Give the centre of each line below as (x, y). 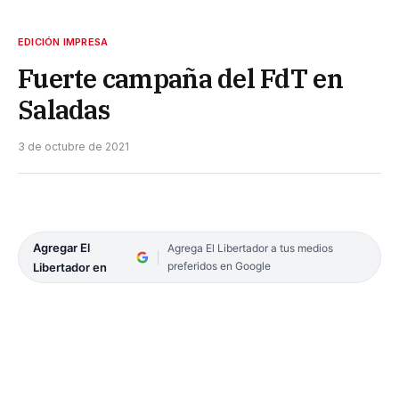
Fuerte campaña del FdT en (180, 78)
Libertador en (70, 267)
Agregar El (61, 247)
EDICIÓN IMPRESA (63, 41)
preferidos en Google (219, 265)
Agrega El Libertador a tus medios (250, 248)
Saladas (64, 109)
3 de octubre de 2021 (73, 146)
